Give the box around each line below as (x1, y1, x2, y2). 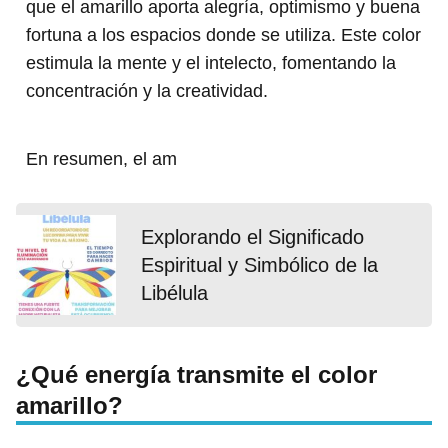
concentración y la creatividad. (26, 81, 268, 102)
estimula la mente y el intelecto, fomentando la (26, 53, 396, 74)
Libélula (141, 282, 208, 305)
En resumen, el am (26, 149, 177, 170)
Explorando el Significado (141, 226, 364, 249)
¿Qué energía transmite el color (16, 361, 377, 389)
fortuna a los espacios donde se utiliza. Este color (26, 25, 421, 46)
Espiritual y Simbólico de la (141, 254, 378, 277)
